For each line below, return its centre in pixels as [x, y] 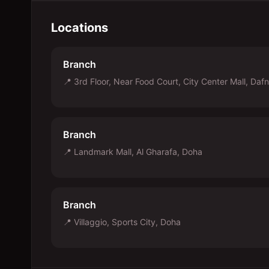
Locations [80, 28]
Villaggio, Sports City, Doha [127, 222]
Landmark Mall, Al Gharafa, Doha [138, 152]
